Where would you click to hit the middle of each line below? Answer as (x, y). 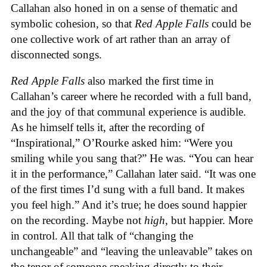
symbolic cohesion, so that (73, 23)
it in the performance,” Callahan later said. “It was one (133, 174)
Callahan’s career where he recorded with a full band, (131, 97)
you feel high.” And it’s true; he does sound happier (129, 205)
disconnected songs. (56, 54)
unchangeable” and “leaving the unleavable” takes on (132, 252)
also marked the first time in (149, 81)
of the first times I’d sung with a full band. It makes (128, 190)
